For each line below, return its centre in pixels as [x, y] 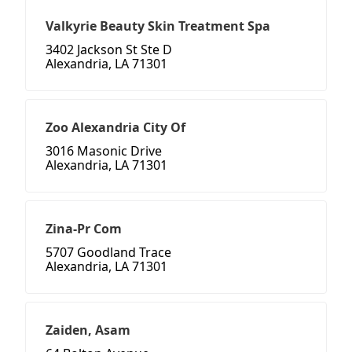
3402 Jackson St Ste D [109, 50]
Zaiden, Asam [88, 330]
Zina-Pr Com [84, 229]
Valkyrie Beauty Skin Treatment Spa [158, 26]
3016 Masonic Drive [104, 151]
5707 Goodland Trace [108, 253]
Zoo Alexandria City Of [115, 128]
